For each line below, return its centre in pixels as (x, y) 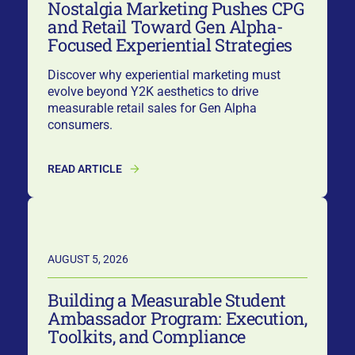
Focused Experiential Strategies (170, 44)
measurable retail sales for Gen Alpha (153, 108)
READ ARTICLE (85, 168)
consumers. (80, 124)
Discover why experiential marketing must (164, 74)
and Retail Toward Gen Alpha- (166, 26)
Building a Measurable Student (167, 300)
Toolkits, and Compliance (147, 336)
